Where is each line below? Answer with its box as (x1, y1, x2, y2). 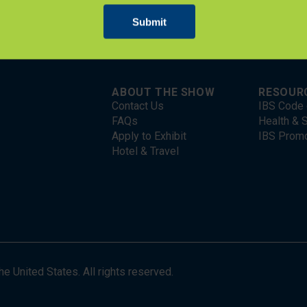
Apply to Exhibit (112, 130, 187, 143)
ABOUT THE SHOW (112, 86, 215, 99)
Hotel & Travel (112, 145, 180, 158)
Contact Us (112, 99, 164, 112)
